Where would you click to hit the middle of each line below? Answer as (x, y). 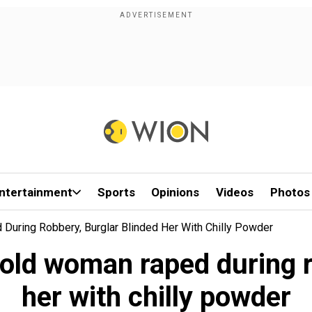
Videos (235, 192)
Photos (290, 192)
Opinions (175, 192)
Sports (116, 192)
